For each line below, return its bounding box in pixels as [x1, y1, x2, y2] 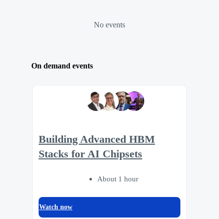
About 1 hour [97, 174, 138, 183]
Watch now [39, 203, 72, 211]
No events [94, 20, 125, 29]
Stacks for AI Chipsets [39, 148, 142, 160]
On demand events [31, 62, 93, 70]
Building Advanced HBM [39, 133, 155, 146]
